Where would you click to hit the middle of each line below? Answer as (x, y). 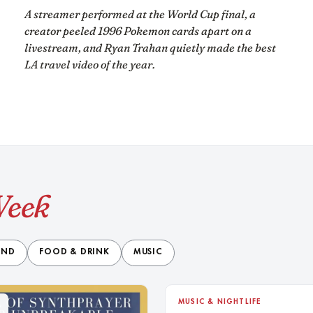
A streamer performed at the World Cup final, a (140, 14)
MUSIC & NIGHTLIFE (220, 302)
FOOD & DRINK (74, 253)
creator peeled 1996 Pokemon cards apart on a (138, 30)
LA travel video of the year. (90, 64)
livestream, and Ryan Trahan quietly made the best (151, 47)
